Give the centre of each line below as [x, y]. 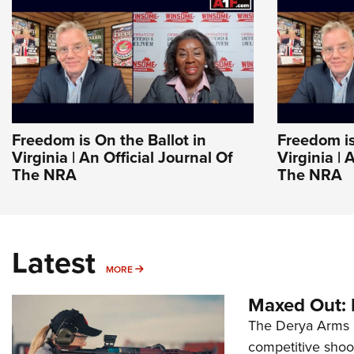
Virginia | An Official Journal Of [122, 157]
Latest [54, 262]
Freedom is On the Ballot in [109, 140]
